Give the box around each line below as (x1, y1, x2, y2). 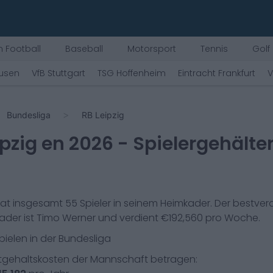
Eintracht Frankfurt (178, 67, 255, 79)
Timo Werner (37, 210, 96, 225)
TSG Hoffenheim (97, 67, 166, 79)
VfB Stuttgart (32, 67, 85, 79)
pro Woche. (203, 210, 260, 225)
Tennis (200, 43, 228, 55)
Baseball (65, 43, 103, 55)
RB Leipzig (82, 110, 124, 120)
